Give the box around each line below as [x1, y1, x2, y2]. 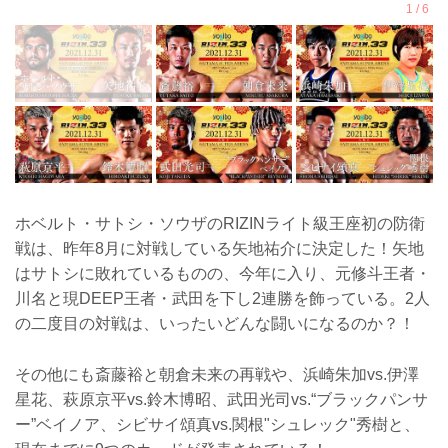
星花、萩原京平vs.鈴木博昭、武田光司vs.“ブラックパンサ [15, 390, 428, 408]
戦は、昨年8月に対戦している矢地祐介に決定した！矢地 [15, 240, 424, 258]
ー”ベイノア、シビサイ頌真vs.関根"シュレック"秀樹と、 [15, 415, 420, 433]
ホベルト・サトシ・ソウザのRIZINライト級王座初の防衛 [15, 215, 425, 233]
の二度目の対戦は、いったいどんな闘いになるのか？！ [15, 315, 415, 333]
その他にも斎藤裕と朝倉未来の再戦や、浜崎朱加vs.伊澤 [15, 365, 419, 383]
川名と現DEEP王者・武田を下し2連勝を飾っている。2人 [15, 290, 430, 308]
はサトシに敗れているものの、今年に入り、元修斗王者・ [15, 265, 431, 283]
